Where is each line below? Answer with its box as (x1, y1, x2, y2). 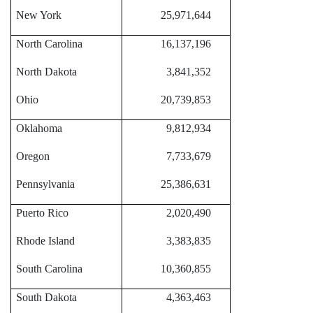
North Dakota (16, 66, 77, 78)
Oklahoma (16, 122, 62, 135)
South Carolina (16, 263, 82, 275)
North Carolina (16, 38, 82, 50)
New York (16, 9, 61, 22)
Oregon (16, 150, 50, 163)
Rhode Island (16, 235, 75, 247)
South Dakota (16, 291, 77, 304)
